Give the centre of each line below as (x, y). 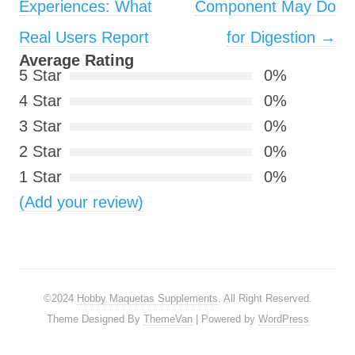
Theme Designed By (95, 319)
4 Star (40, 101)
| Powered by (225, 319)
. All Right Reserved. (265, 299)
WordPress (283, 319)
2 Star (40, 152)
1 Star (40, 177)
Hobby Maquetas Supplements (147, 299)
